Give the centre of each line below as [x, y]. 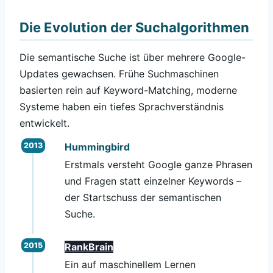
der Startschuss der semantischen [143, 197]
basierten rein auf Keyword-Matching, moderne [128, 90]
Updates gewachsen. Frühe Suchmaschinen [119, 73]
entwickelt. [44, 123]
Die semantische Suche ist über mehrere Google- [133, 57]
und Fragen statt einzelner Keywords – [153, 181]
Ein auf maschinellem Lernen [130, 264]
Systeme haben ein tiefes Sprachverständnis [122, 106]
